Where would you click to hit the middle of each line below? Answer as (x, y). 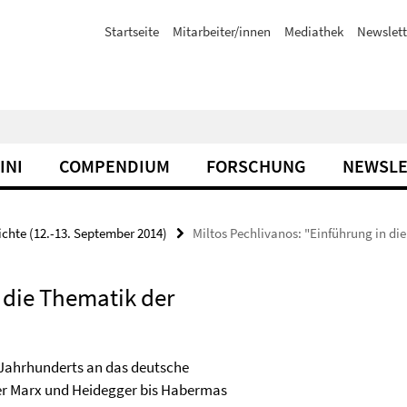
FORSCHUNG (256, 166)
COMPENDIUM (114, 166)
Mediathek (314, 31)
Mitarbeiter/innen (222, 31)
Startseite (132, 31)
